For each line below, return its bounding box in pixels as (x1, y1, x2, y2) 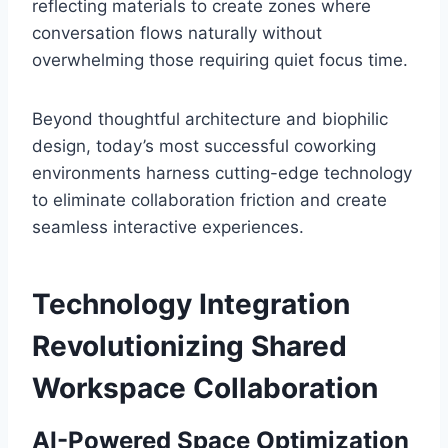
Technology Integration (32, 287, 350, 322)
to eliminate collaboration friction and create (32, 190, 387, 211)
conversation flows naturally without (32, 23, 322, 44)
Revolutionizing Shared (32, 329, 347, 364)
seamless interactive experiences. (32, 217, 304, 238)
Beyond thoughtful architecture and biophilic (32, 109, 388, 130)
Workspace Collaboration (32, 371, 378, 406)
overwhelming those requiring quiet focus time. (32, 50, 408, 71)
